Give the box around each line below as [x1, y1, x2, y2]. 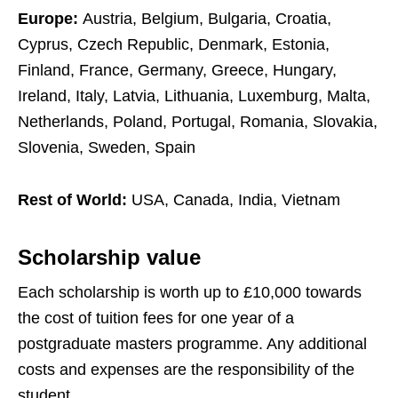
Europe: [18, 10, 83, 28]
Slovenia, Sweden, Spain [18, 139, 195, 157]
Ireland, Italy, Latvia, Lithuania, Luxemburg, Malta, [18, 87, 370, 106]
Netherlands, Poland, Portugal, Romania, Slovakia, [18, 113, 378, 131]
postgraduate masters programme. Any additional [18, 335, 367, 354]
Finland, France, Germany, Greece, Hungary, [18, 61, 337, 80]
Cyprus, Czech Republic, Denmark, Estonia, [18, 36, 330, 54]
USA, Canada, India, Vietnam [131, 191, 340, 210]
